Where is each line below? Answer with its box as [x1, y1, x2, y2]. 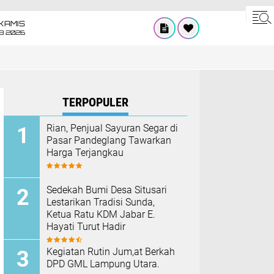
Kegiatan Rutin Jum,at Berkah [46, 246, 175, 257]
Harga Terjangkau [46, 147, 124, 158]
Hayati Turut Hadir [46, 221, 125, 232]
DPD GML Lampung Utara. [46, 258, 160, 270]
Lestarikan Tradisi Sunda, [46, 196, 155, 208]
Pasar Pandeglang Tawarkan [46, 135, 171, 146]
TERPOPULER [62, 95, 128, 109]
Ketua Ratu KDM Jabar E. [46, 209, 155, 220]
